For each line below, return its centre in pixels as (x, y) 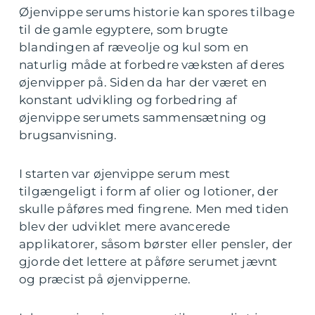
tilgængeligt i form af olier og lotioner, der (149, 192)
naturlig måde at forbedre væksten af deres (152, 65)
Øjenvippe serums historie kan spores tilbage (157, 12)
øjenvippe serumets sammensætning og (143, 118)
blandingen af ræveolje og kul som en (134, 47)
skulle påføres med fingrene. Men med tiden (154, 209)
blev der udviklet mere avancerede (125, 227)
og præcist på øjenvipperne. (105, 279)
